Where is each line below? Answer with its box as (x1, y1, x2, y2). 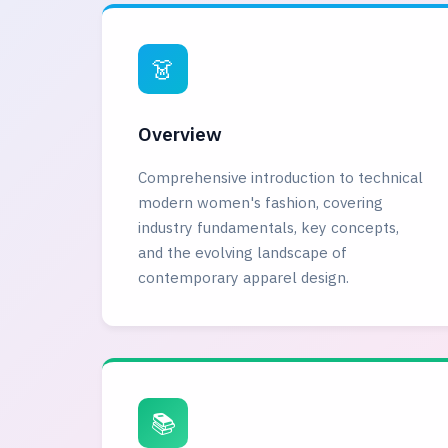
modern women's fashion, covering (138, 192, 383, 212)
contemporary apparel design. (138, 267, 349, 287)
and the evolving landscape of (138, 242, 347, 262)
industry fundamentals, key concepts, (138, 217, 399, 237)
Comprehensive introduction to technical (138, 167, 423, 187)
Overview (138, 121, 222, 146)
